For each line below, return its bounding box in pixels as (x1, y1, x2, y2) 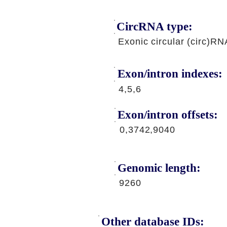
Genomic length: (118, 162, 201, 174)
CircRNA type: (117, 20, 193, 33)
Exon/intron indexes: (118, 67, 222, 80)
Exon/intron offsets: (118, 108, 218, 121)
